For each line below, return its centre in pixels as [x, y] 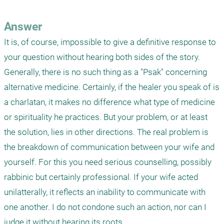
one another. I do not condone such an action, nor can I [105, 207]
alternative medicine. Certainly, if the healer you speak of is [112, 87]
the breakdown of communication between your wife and [109, 147]
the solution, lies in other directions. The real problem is [106, 132]
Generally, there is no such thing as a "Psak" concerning [105, 72]
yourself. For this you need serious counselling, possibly [108, 162]
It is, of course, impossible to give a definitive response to [110, 42]
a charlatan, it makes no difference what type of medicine [109, 102]
